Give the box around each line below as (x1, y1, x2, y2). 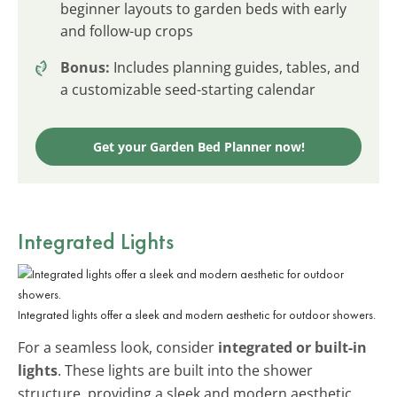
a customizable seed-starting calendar (60, 79, 315, 99)
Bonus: (60, 57, 110, 77)
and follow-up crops (60, 20, 193, 41)
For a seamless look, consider (18, 337, 218, 357)
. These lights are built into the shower (58, 360, 313, 380)
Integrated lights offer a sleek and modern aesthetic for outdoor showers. (18, 306, 376, 323)
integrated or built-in (218, 337, 367, 357)
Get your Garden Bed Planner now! (92, 137, 305, 155)
